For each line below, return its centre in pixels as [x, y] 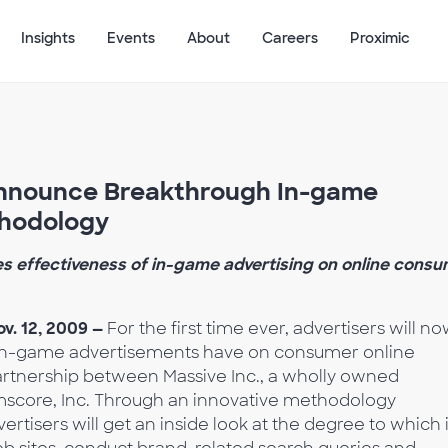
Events [131, 38]
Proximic [380, 38]
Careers [290, 38]
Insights [48, 38]
